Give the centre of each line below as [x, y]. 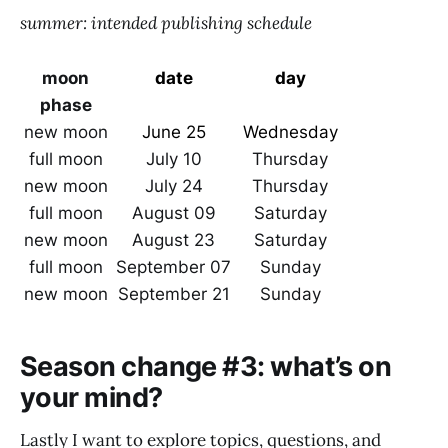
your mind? [91, 398]
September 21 [173, 293]
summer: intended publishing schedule [166, 23]
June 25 [173, 131]
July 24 [173, 185]
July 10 [173, 158]
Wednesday [290, 131]
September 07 [173, 266]
